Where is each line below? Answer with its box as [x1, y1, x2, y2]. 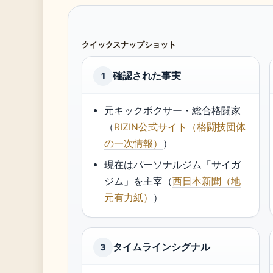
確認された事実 [113, 70, 181, 82]
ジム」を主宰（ [104, 175, 173, 187]
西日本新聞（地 [172, 175, 241, 187]
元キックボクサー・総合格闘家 [104, 105, 241, 116]
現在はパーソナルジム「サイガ [104, 159, 241, 171]
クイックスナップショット [82, 39, 176, 50]
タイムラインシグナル [113, 241, 210, 253]
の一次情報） [104, 138, 163, 149]
